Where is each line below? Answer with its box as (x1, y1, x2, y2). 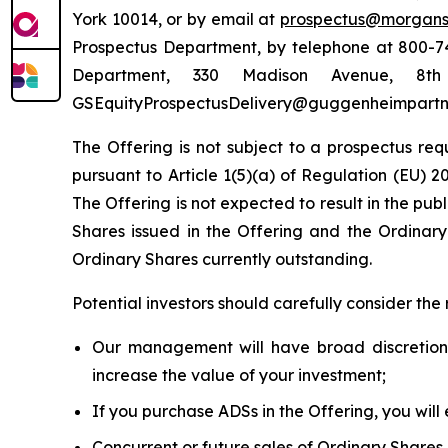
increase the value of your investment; (92, 364, 386, 385)
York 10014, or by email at (72, 8, 281, 29)
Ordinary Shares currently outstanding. (72, 248, 372, 269)
